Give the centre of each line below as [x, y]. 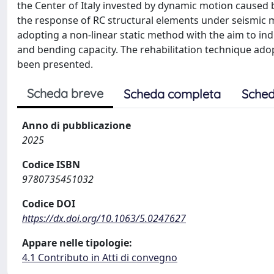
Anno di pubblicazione [76, 125]
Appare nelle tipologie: [77, 243]
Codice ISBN [51, 164]
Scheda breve [65, 93]
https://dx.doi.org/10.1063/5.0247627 [104, 218]
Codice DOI [49, 203]
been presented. [55, 64]
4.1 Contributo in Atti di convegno [100, 257]
